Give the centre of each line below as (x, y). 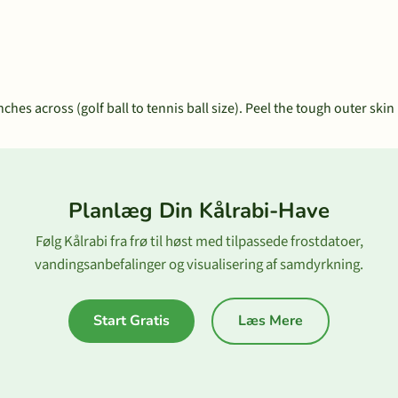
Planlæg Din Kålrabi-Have (199, 211)
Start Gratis (131, 321)
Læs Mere (271, 321)
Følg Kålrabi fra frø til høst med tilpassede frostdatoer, (199, 242)
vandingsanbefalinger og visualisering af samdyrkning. (199, 265)
